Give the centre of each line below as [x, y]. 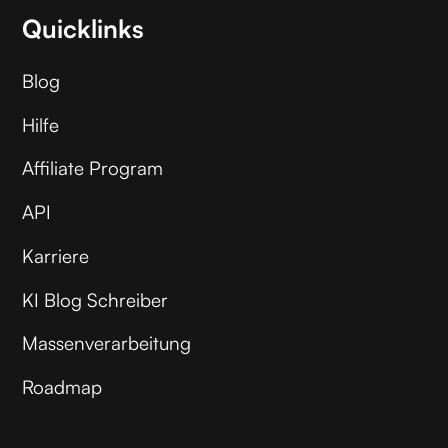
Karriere [56, 255]
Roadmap [62, 386]
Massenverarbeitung [107, 343]
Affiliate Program [93, 168]
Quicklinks [83, 29]
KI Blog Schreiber [95, 299]
